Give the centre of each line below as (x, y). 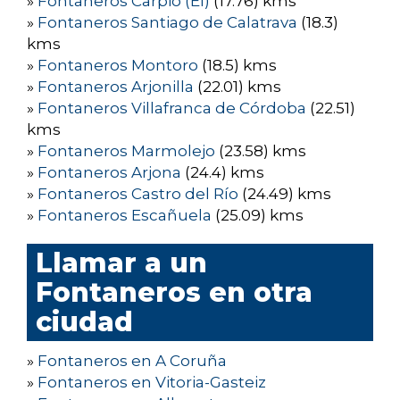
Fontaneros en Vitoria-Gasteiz (152, 383)
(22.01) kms (237, 87)
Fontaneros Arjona (109, 173)
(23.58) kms (261, 151)
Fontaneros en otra (174, 293)
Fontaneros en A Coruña (132, 361)
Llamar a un (121, 263)
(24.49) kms (285, 194)
